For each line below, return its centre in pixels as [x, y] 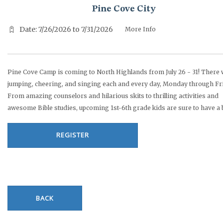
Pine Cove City [124, 9]
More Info [140, 29]
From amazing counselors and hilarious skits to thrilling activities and [113, 96]
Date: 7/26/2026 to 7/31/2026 [66, 29]
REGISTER [73, 135]
